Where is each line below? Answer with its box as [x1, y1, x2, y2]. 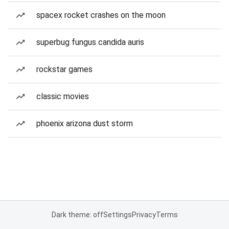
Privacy [131, 211, 156, 219]
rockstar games [36, 64, 93, 74]
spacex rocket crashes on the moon [36, 10, 166, 20]
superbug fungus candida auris [36, 37, 144, 47]
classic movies [36, 91, 89, 101]
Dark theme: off [51, 211, 103, 219]
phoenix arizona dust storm [36, 119, 133, 128]
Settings [103, 211, 132, 219]
